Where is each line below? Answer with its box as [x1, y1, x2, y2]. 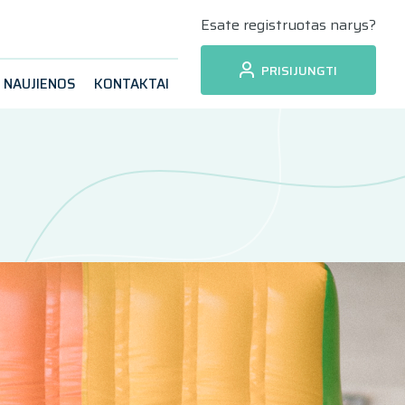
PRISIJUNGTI [259, 60, 337, 80]
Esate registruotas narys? [201, 13, 376, 36]
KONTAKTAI [93, 73, 169, 95]
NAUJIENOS [3, 73, 76, 95]
